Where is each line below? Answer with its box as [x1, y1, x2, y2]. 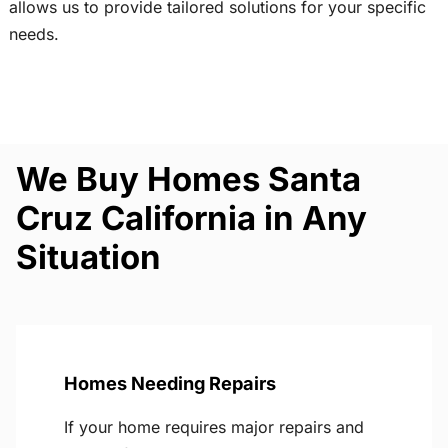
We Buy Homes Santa [16, 159, 361, 200]
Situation [16, 237, 161, 278]
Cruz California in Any [16, 198, 367, 239]
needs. [8, 24, 59, 45]
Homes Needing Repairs [64, 372, 276, 395]
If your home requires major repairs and [64, 417, 364, 438]
